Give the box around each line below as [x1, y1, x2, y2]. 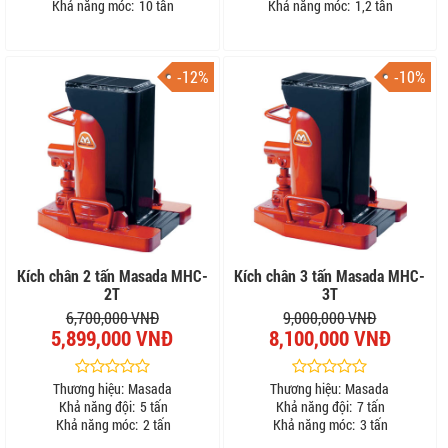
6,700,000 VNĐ [65, 307, 159, 329]
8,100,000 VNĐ [268, 324, 391, 353]
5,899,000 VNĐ [51, 324, 174, 353]
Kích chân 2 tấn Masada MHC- [16, 265, 208, 287]
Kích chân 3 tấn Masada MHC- [234, 265, 426, 287]
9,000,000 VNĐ [283, 307, 377, 329]
